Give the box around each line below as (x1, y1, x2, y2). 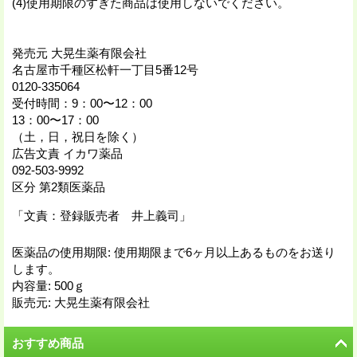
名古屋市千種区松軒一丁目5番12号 (12, 62, 198, 76)
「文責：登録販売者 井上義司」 (12, 208, 191, 222)
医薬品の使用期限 (12, 245, 108, 259)
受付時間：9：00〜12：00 (12, 96, 152, 110)
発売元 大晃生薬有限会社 (12, 45, 147, 60)
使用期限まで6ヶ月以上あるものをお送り (114, 245, 335, 259)
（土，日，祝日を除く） (12, 129, 143, 143)
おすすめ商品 (12, 335, 84, 350)
